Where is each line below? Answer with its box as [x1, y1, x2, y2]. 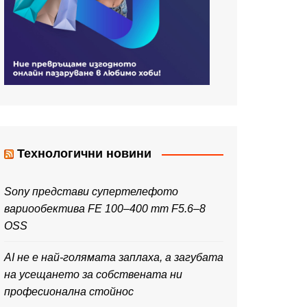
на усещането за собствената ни [4, 269, 182, 280]
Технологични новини [17, 147, 151, 160]
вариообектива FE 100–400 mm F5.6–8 [4, 203, 206, 214]
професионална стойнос [4, 286, 134, 297]
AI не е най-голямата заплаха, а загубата [4, 251, 223, 263]
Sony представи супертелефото [4, 186, 178, 197]
